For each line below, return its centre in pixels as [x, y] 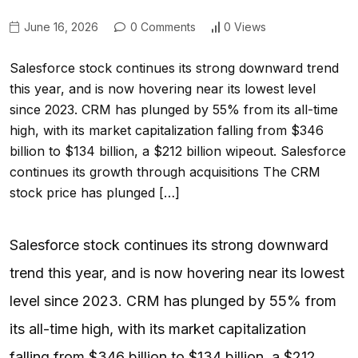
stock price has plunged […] [95, 192]
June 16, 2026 [60, 26]
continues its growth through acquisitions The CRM [165, 171]
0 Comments [161, 26]
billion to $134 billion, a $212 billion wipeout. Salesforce [178, 151]
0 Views [245, 27]
